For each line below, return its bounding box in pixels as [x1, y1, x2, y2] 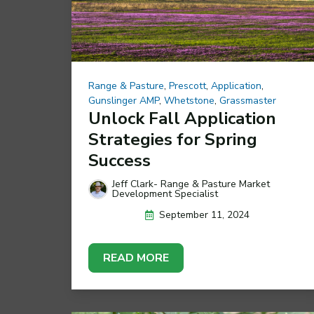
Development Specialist [111, 187, 218, 201]
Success [88, 149, 151, 172]
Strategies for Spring [88, 128, 257, 151]
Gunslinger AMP [88, 94, 159, 108]
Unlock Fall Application [88, 107, 276, 130]
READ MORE [103, 250, 169, 266]
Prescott [169, 79, 206, 93]
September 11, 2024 [158, 208, 250, 222]
